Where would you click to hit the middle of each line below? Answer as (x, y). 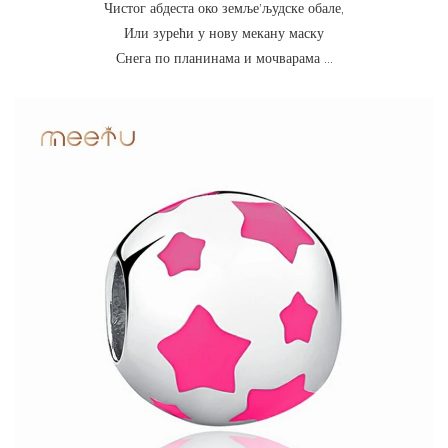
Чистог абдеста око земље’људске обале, (224, 9)
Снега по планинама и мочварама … (224, 59)
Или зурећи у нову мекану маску (224, 34)
